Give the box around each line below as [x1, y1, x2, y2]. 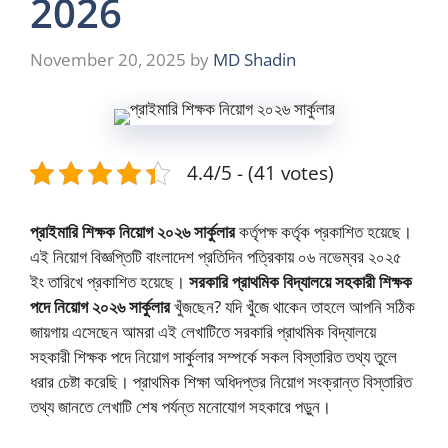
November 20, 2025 [30, 48, 186, 72]
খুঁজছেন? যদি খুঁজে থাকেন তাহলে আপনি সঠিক [170, 295, 415, 319]
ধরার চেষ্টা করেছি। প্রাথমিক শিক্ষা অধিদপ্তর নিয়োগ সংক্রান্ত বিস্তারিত [30, 370, 412, 394]
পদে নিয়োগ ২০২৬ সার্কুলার [30, 295, 170, 319]
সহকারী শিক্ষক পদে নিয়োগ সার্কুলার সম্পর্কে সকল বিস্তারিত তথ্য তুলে [30, 345, 397, 369]
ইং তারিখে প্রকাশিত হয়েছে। [30, 270, 189, 294]
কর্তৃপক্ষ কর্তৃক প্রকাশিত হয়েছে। [235, 220, 412, 244]
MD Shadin [213, 48, 296, 72]
